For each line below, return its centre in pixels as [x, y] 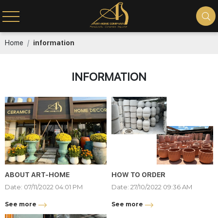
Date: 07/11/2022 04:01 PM [44, 187]
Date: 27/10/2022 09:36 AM [152, 187]
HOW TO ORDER [138, 175]
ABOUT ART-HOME [37, 175]
